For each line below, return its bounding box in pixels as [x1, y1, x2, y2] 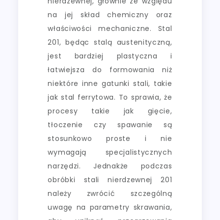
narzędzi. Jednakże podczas [48, 161, 172, 171]
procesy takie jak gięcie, [48, 106, 172, 116]
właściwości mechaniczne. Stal [48, 23, 172, 33]
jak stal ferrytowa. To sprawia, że [48, 92, 172, 102]
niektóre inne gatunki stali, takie [48, 78, 172, 88]
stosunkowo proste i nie [48, 133, 172, 143]
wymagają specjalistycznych [48, 147, 172, 157]
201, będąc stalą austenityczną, [48, 37, 172, 47]
